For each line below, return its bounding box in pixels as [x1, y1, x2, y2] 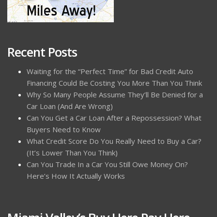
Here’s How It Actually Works [27, 171, 125, 181]
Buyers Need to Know [27, 124, 101, 134]
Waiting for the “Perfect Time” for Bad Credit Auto [27, 66, 193, 76]
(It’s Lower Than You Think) [27, 148, 118, 157]
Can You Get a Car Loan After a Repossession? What [27, 113, 201, 123]
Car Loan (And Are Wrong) [27, 101, 113, 111]
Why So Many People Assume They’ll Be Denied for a [27, 90, 203, 99]
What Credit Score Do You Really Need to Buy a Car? [27, 136, 201, 146]
